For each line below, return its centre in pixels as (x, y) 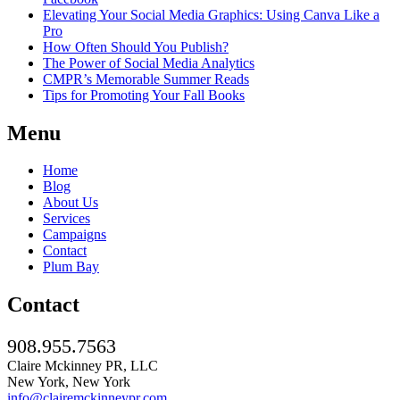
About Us (71, 203)
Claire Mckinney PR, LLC (83, 366)
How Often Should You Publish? (136, 46)
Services (67, 219)
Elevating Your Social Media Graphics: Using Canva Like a (211, 14)
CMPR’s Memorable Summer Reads (146, 79)
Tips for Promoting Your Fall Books (144, 95)
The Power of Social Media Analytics (149, 62)
